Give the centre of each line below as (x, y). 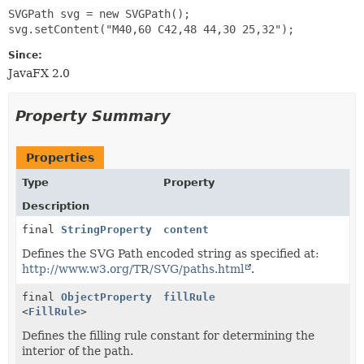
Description (56, 206)
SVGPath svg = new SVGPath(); (99, 13)
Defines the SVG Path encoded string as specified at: (171, 253)
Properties (60, 157)
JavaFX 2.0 (39, 73)
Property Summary (93, 115)
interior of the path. (78, 351)
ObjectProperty (106, 297)
